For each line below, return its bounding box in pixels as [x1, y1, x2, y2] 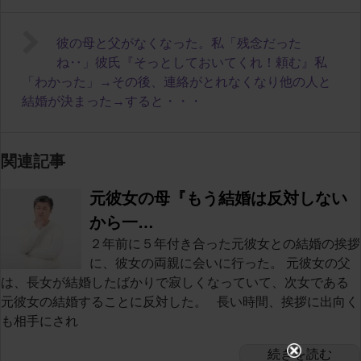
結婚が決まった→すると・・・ [22, 93, 202, 108]
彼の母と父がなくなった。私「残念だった [56, 35, 301, 50]
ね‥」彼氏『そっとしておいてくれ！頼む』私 [56, 55, 327, 69]
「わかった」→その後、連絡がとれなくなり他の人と [22, 74, 331, 89]
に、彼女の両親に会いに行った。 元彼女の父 [89, 255, 351, 270]
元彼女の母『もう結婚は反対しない [89, 189, 347, 207]
